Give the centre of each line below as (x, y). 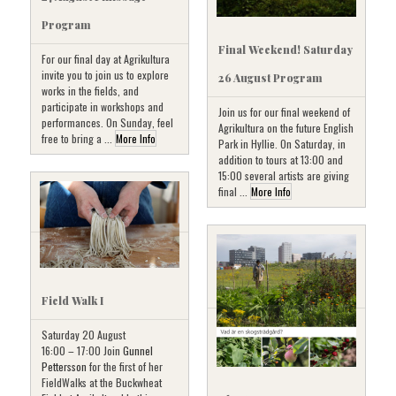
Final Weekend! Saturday (286, 50)
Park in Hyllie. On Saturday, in (282, 144)
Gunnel (138, 351)
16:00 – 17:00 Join (82, 351)
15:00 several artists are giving (284, 176)
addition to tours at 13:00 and (281, 160)
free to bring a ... (78, 139)
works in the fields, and (90, 91)
